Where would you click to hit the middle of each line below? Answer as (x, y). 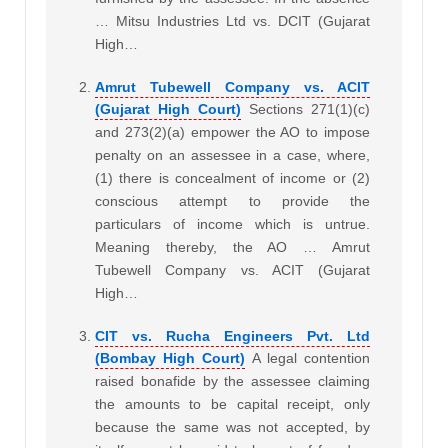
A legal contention (311, 357)
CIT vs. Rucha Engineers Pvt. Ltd (232, 335)
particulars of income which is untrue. (232, 223)
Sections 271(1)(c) (309, 108)
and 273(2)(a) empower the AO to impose (232, 131)
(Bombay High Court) (170, 357)
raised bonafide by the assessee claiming (232, 380)
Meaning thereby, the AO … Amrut (232, 246)
